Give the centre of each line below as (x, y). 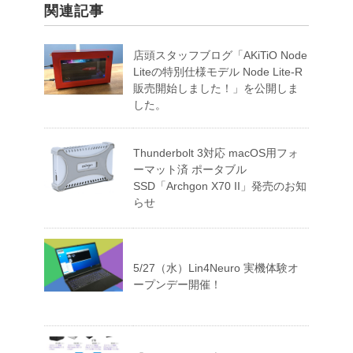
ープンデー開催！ (177, 285)
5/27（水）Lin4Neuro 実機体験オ (216, 268)
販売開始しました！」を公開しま (216, 89)
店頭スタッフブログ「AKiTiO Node (220, 56)
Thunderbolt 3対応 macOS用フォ (216, 153)
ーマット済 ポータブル (190, 170)
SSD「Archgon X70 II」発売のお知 (220, 186)
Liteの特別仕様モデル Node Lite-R (218, 72)
